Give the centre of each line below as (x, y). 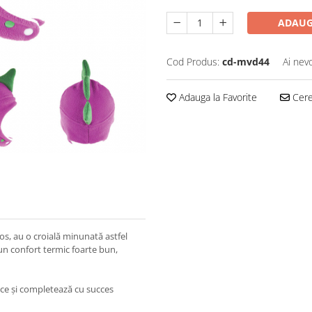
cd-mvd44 (246, 62)
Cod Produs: (193, 62)
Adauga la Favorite (217, 97)
